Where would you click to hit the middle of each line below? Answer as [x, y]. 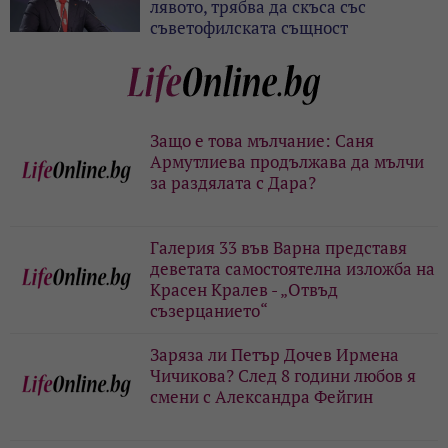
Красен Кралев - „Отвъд [244, 289]
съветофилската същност [249, 27]
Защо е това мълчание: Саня [262, 140]
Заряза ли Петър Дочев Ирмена [274, 354]
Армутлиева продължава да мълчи [287, 161]
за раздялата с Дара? [233, 182]
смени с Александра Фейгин [261, 396]
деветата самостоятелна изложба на [292, 268]
